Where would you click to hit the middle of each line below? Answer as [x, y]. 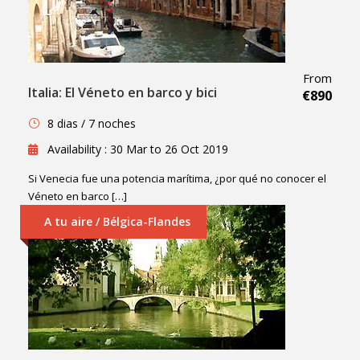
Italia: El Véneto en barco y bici [123, 93]
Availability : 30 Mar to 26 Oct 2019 [138, 149]
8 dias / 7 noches [92, 124]
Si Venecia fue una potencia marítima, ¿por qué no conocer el [177, 179]
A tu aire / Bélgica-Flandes [117, 222]
